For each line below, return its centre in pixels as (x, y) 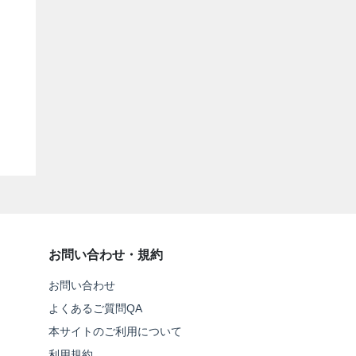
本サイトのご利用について (115, 331)
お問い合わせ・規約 (105, 254)
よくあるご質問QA (95, 308)
